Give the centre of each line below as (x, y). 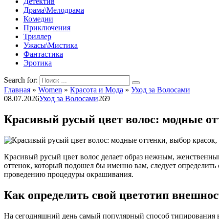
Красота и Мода (97, 90)
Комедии (38, 19)
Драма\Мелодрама (54, 10)
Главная (17, 90)
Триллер (37, 36)
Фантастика (43, 54)
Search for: (21, 80)
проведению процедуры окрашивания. (69, 174)
